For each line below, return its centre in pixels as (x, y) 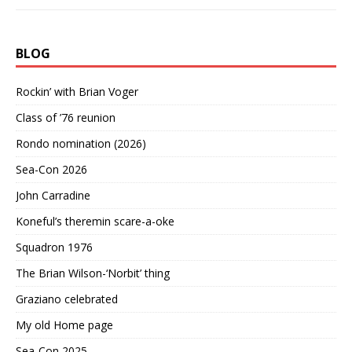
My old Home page (64, 325)
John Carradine (53, 196)
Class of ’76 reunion (66, 118)
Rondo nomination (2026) (81, 144)
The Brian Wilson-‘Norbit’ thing (93, 273)
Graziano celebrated (67, 299)
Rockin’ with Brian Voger (77, 92)
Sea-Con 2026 (51, 170)
